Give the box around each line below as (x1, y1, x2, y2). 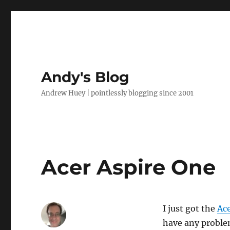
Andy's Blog (41, 68, 130, 86)
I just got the (162, 203, 217, 214)
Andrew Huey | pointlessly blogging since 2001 (41, 89, 194, 98)
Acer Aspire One (41, 155, 216, 180)
